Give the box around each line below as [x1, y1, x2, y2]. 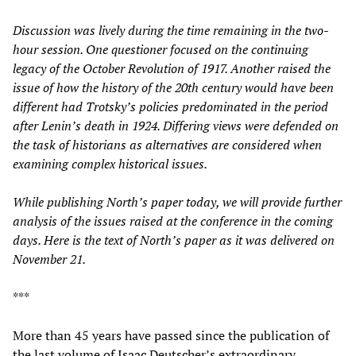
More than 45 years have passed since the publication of [13, 326, 329, 344]
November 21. [13, 250, 86, 268]
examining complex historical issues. [13, 154, 207, 172]
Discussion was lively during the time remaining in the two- [13, 21, 329, 39]
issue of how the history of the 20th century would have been [13, 78, 334, 96]
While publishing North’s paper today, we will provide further [13, 192, 342, 211]
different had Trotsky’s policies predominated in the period [13, 97, 328, 115]
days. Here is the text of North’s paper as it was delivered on [13, 230, 335, 249]
